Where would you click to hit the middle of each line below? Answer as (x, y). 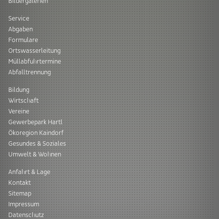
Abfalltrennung (29, 72)
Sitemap (20, 193)
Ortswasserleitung (34, 51)
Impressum (23, 204)
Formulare (23, 40)
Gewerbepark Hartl (35, 122)
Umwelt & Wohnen (34, 154)
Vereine (19, 111)
